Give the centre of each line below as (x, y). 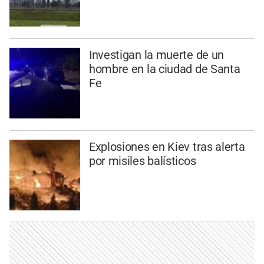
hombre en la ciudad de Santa (164, 69)
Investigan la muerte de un (156, 55)
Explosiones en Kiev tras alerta (167, 146)
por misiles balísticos (142, 161)
